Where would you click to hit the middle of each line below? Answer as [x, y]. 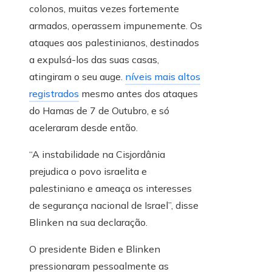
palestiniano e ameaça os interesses [110, 189]
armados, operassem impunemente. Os [116, 26]
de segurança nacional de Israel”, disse [114, 206]
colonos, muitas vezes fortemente [104, 9]
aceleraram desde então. [83, 128]
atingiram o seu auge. [77, 77]
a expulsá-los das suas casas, [94, 60]
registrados [54, 94]
